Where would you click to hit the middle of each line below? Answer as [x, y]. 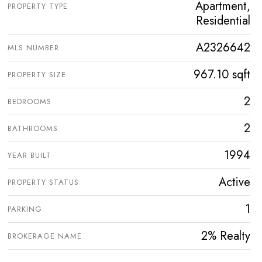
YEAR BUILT [30, 156]
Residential [223, 21]
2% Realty [226, 236]
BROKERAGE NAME [45, 236]
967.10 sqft [222, 75]
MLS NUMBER [33, 48]
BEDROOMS [30, 102]
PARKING [25, 209]
